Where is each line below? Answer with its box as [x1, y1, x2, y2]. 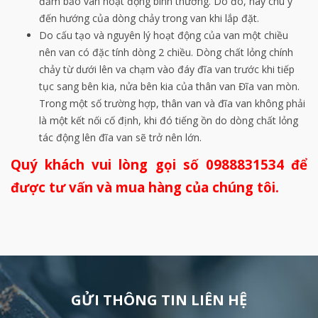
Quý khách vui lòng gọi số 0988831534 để [11, 155, 307, 173]
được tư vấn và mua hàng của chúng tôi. [11, 177, 279, 196]
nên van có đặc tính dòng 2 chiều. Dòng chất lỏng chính [39, 45, 293, 59]
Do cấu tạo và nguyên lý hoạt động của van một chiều [39, 28, 288, 42]
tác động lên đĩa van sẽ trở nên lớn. [39, 130, 202, 144]
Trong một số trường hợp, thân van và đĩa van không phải [39, 96, 305, 110]
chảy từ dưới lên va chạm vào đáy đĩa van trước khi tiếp [39, 62, 295, 76]
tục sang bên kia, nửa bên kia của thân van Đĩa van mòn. [39, 79, 300, 93]
